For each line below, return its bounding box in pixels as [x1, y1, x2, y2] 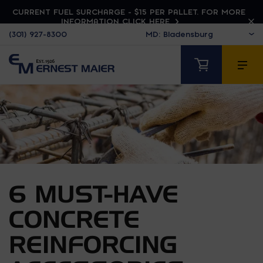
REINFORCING [9, 230, 177, 258]
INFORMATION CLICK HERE [60, 16, 173, 26]
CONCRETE [9, 204, 140, 233]
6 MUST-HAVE [9, 179, 178, 208]
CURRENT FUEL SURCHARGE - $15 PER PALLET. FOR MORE [12, 7, 245, 16]
